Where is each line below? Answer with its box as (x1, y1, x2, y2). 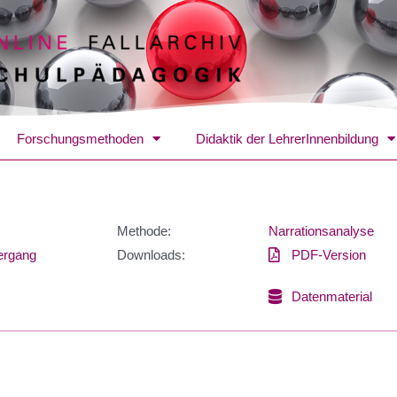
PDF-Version (292, 246, 367, 262)
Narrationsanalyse (269, 222, 374, 238)
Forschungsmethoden (17, 130, 144, 146)
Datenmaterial (292, 288, 373, 304)
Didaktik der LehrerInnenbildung (196, 130, 378, 146)
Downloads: (117, 246, 185, 262)
